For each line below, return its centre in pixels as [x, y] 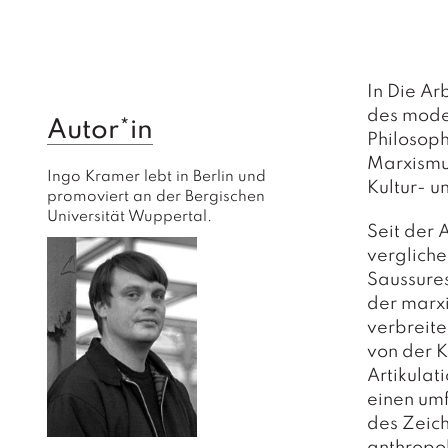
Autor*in [100, 130]
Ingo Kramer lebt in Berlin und [158, 176]
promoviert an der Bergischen [158, 196]
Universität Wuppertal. [129, 216]
